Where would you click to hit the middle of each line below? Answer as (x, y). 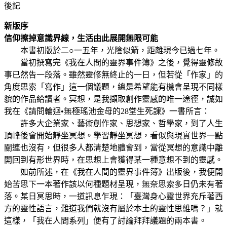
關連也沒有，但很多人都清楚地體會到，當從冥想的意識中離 (113, 148)
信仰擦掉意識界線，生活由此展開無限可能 (81, 39)
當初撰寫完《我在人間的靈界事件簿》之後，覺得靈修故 (113, 63)
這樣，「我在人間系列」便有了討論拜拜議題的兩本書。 (105, 221)
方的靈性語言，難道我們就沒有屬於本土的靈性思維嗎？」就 (113, 209)
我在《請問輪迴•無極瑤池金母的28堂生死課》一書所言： (107, 111)
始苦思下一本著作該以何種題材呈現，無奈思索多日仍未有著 (113, 184)
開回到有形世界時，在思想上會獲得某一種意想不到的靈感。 (113, 160)
